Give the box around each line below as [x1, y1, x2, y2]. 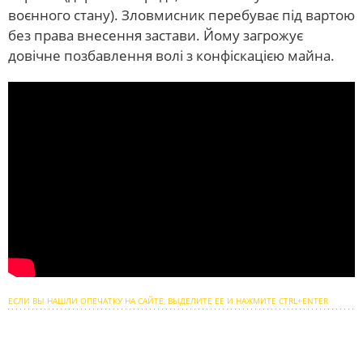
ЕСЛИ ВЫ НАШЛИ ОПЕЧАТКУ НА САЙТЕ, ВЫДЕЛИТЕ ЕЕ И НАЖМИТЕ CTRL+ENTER [8, 295, 328, 307]
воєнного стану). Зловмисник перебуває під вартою [8, 6, 355, 25]
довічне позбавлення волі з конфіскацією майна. [8, 46, 335, 66]
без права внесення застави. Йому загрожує [8, 26, 303, 45]
